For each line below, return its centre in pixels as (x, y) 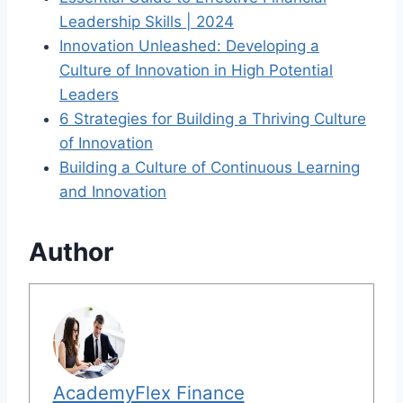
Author (71, 251)
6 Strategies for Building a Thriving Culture (213, 118)
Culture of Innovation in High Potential (196, 70)
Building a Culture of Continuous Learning (210, 167)
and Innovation (113, 191)
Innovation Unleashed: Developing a (189, 45)
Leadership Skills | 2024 (147, 21)
